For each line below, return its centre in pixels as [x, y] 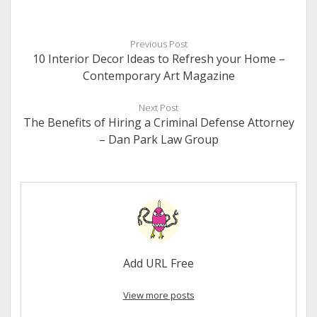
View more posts [158, 295]
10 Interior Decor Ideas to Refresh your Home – [158, 59]
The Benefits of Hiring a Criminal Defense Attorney [158, 122]
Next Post [158, 108]
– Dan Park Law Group [158, 139]
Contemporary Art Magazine [158, 76]
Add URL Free [158, 263]
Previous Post [158, 44]
